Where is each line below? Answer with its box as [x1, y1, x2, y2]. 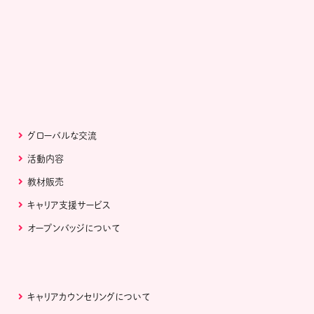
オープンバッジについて [27, 224, 121, 233]
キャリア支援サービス [27, 200, 111, 210]
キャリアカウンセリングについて [27, 292, 151, 302]
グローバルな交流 [27, 131, 97, 141]
